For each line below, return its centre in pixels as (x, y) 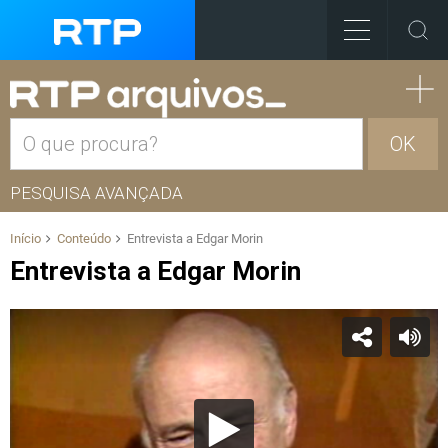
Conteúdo (84, 238)
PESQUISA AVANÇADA (96, 193)
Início (25, 238)
